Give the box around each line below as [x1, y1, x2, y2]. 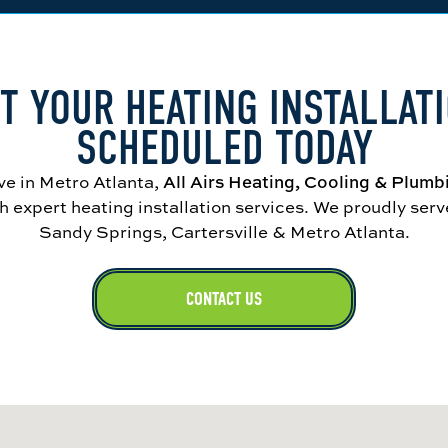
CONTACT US [186, 287, 262, 310]
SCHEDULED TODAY [75, 120, 373, 176]
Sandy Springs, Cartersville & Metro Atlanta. [38, 219, 410, 243]
